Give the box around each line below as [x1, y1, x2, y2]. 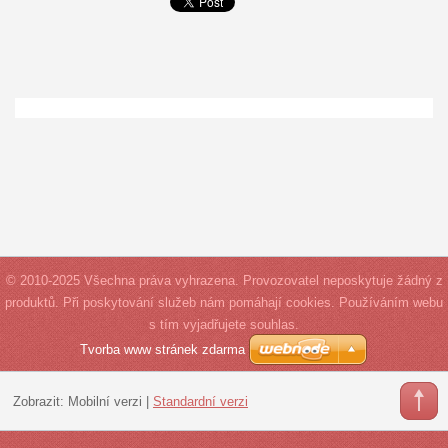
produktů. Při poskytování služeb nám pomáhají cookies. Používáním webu [5, 294, 443, 310]
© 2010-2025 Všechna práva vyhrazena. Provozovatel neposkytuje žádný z [5, 272, 443, 288]
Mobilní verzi [67, 394, 142, 410]
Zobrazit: [12, 394, 68, 410]
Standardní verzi [152, 394, 248, 410]
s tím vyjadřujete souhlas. [149, 316, 299, 332]
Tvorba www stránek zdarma [80, 341, 245, 357]
